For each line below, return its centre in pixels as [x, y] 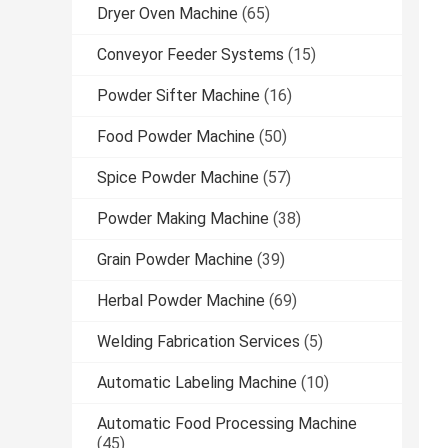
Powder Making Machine [183, 219]
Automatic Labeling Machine [197, 383]
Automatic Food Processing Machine [227, 424]
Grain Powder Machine [175, 260]
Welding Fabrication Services [198, 342]
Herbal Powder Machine [181, 301]
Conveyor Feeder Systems [190, 55]
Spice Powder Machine [178, 178]
